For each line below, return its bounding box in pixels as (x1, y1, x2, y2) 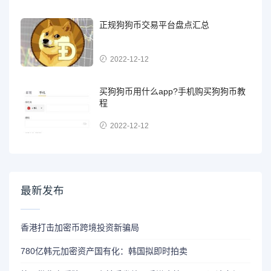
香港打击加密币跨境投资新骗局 (21, 223, 140, 233)
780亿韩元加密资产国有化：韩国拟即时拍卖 (21, 246, 188, 256)
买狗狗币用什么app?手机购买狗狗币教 (99, 86, 246, 96)
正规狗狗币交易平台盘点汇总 (99, 19, 210, 30)
